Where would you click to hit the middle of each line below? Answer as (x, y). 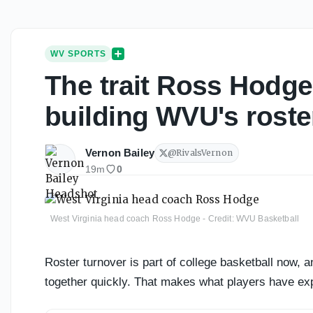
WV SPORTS (78, 54)
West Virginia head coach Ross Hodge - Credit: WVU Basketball (175, 218)
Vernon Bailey (120, 153)
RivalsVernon (204, 153)
